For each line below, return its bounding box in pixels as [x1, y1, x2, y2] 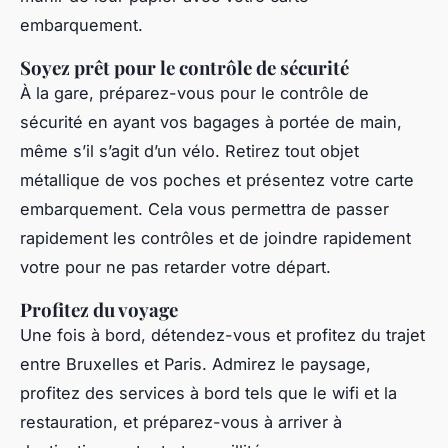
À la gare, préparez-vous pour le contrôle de [20, 82, 369, 103]
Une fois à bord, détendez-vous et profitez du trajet [20, 324, 425, 345]
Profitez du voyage [20, 296, 178, 322]
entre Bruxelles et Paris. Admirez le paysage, [20, 353, 371, 374]
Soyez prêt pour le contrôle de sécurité [20, 54, 349, 80]
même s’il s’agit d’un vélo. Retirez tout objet [20, 140, 359, 161]
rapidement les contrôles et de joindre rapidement [20, 227, 411, 248]
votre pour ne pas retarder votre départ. [20, 256, 331, 277]
